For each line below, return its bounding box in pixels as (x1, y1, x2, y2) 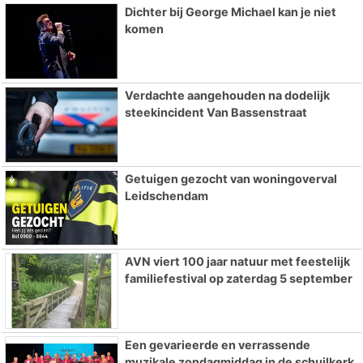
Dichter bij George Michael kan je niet (124, 4, 336, 19)
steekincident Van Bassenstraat (124, 105, 307, 119)
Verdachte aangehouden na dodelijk (124, 88, 330, 102)
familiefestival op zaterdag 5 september (124, 271, 352, 286)
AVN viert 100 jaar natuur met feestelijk (124, 254, 350, 269)
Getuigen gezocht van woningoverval (124, 171, 337, 186)
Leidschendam (124, 188, 208, 203)
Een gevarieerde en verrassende (124, 338, 310, 352)
